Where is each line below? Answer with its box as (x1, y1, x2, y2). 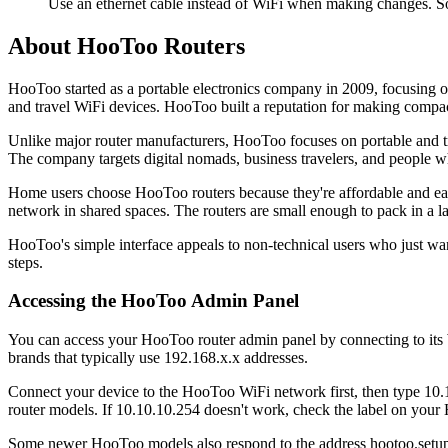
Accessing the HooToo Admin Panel (8, 290, 299, 312)
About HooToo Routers (8, 32, 245, 59)
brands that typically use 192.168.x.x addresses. (8, 349, 308, 367)
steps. (8, 253, 43, 271)
